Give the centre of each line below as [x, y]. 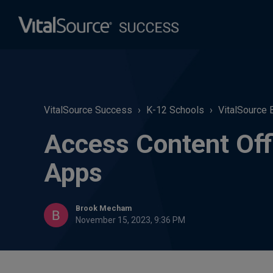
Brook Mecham [104, 208]
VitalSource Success [88, 110]
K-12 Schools [175, 110]
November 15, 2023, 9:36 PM [130, 220]
